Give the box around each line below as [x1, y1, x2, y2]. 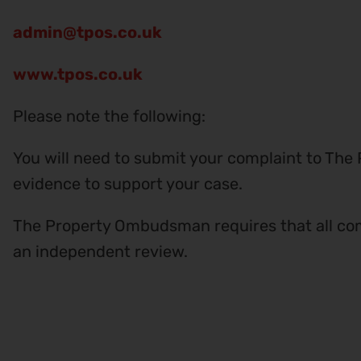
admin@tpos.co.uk [13, 22, 162, 42]
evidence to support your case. [13, 173, 243, 193]
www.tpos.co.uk [13, 64, 143, 84]
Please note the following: [13, 106, 205, 126]
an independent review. [13, 241, 188, 261]
